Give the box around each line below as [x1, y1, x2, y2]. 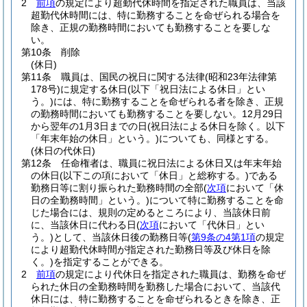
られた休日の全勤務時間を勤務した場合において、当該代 [31, 281, 280, 292]
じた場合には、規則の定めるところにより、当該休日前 [31, 207, 271, 218]
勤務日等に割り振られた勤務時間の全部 [31, 182, 204, 193]
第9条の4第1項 [191, 232, 256, 243]
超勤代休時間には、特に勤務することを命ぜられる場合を [31, 10, 280, 21]
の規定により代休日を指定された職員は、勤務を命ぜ [56, 269, 286, 280]
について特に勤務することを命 [149, 195, 284, 206]
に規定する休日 [60, 84, 127, 95]
